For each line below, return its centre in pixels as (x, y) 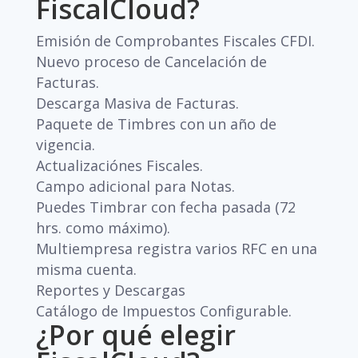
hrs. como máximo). (103, 228)
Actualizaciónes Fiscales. (119, 165)
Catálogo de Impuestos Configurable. (163, 311)
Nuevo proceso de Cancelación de (151, 62)
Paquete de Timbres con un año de (156, 124)
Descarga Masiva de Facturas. (137, 103)
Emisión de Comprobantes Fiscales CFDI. (175, 41)
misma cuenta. (86, 269)
